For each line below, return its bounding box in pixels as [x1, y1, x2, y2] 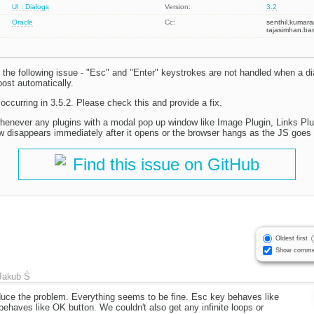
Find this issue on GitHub [73, 155, 259, 175]
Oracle [12, 18, 34, 27]
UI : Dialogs [12, 3, 50, 11]
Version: [165, 3, 191, 11]
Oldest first [275, 234, 308, 242]
